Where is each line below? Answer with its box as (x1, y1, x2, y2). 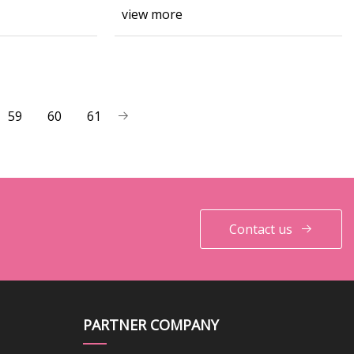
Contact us (229, 220, 292, 238)
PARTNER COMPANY (82, 314, 219, 334)
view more (121, 5, 183, 23)
